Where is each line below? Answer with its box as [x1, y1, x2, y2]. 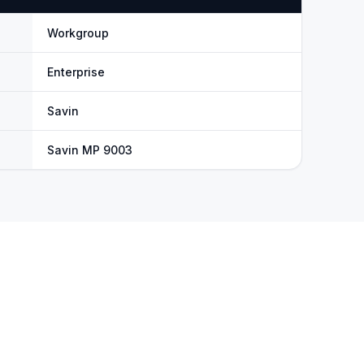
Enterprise [47, 65, 105, 79]
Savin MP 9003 [47, 143, 132, 157]
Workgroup [47, 26, 109, 40]
